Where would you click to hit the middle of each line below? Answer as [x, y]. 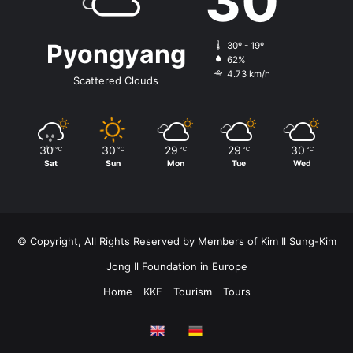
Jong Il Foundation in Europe [176, 267]
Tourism [192, 292]
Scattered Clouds [116, 81]
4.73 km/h [248, 74]
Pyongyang [116, 54]
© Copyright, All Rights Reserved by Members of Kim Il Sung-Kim [176, 242]
